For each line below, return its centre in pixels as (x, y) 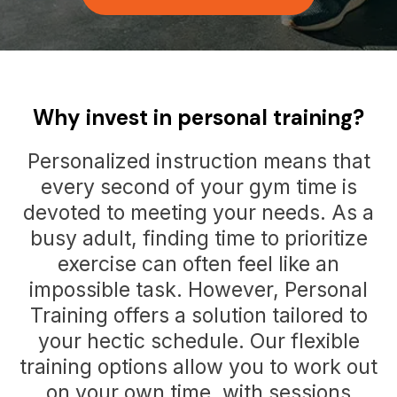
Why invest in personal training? (198, 118)
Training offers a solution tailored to (198, 316)
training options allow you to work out (198, 367)
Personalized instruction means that (198, 162)
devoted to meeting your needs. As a (198, 213)
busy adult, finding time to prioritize (198, 239)
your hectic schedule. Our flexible (198, 342)
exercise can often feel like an (198, 265)
